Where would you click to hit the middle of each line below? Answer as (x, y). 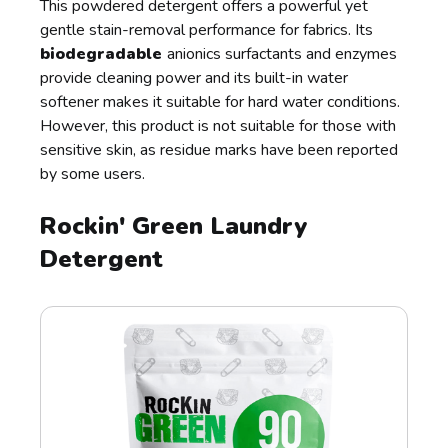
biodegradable (104, 54)
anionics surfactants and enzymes (282, 54)
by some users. (93, 174)
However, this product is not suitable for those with (218, 126)
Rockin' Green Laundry (173, 226)
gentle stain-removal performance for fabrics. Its (207, 30)
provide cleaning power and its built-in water (194, 78)
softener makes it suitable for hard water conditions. (220, 102)
